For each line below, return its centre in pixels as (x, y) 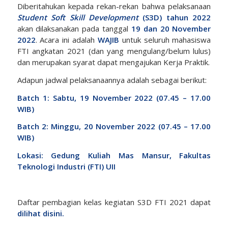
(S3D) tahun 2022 (175, 18)
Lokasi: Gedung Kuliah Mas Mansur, (98, 155)
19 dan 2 (148, 29)
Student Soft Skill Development (78, 18)
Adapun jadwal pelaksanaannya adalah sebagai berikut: (112, 80)
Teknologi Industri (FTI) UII (66, 167)
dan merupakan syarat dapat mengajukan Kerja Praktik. (113, 62)
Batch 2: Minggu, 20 (55, 126)
